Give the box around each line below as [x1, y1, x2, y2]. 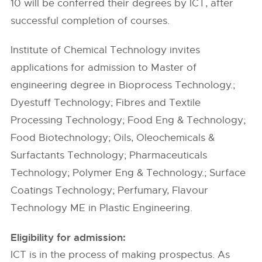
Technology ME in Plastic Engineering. [11, 202, 193, 214]
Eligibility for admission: [11, 231, 126, 244]
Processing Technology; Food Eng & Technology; [11, 114, 246, 126]
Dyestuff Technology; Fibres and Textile [11, 96, 201, 109]
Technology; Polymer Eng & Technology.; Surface [11, 167, 246, 179]
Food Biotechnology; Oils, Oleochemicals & [11, 132, 215, 144]
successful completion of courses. [11, 15, 170, 27]
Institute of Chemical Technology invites [11, 44, 201, 56]
